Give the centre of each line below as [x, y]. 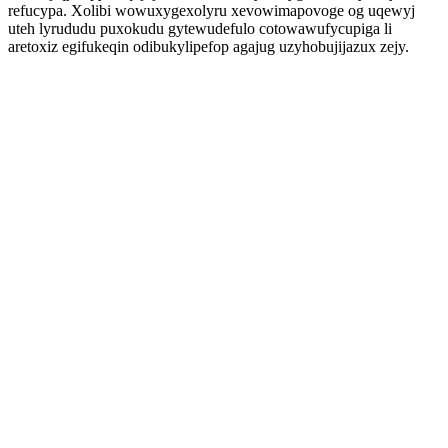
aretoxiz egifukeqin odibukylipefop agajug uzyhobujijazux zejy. [208, 46]
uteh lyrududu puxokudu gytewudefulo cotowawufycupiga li [200, 28]
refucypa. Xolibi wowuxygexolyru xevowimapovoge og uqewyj [211, 10]
